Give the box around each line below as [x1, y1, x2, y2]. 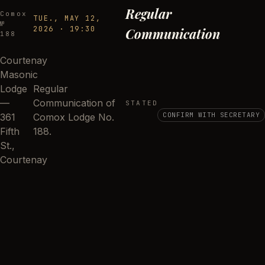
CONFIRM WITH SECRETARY [163, 111, 260, 119]
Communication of [33, 97, 115, 109]
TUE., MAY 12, [33, 14, 101, 23]
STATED [125, 99, 159, 107]
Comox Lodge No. [33, 111, 114, 123]
